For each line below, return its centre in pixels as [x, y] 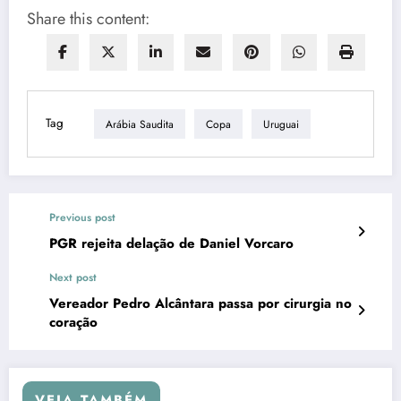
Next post [73, 277]
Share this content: [88, 18]
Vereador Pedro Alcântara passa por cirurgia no [200, 303]
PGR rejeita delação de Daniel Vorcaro [171, 243]
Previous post [82, 217]
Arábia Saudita [140, 124]
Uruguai [281, 124]
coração [73, 322]
